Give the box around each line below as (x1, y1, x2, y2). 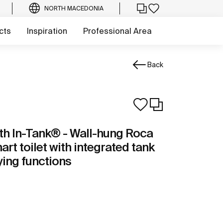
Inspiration (27, 26, 67, 35)
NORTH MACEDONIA (44, 5, 104, 11)
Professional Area (83, 26, 152, 35)
